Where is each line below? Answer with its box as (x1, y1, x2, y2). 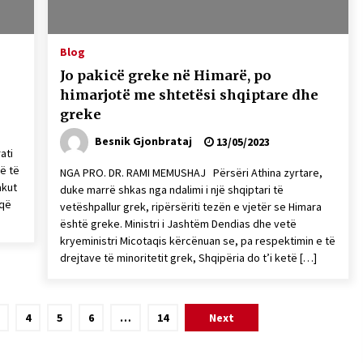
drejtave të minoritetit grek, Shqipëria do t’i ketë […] (59, 250, 317, 265)
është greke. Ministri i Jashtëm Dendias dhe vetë (59, 216, 297, 231)
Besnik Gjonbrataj (94, 133, 192, 148)
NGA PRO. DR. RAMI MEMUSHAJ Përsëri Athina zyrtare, (59, 165, 322, 180)
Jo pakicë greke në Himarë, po (59, 67, 271, 83)
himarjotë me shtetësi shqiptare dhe (59, 87, 318, 103)
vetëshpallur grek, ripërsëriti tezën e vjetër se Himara (59, 199, 322, 214)
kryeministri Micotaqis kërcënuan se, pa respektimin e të (59, 233, 335, 248)
